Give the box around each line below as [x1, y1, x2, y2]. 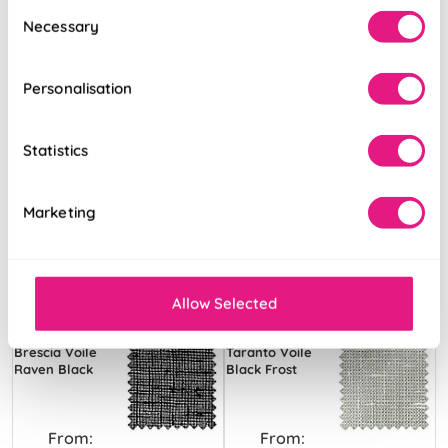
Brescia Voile [14, 343, 97, 360]
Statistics [23, 140, 88, 160]
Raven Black [14, 360, 93, 377]
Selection [7, 20, 74, 40]
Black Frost [226, 360, 297, 377]
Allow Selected [171, 293, 277, 313]
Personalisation [23, 78, 133, 98]
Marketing [23, 202, 96, 222]
